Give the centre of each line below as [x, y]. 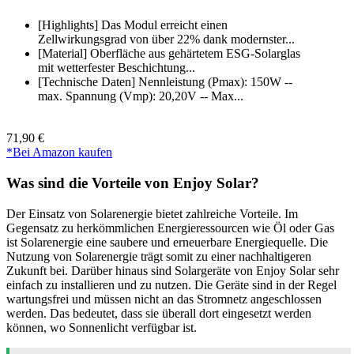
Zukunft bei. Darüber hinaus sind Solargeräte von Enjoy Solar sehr [173, 270]
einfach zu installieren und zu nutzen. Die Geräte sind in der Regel [171, 284]
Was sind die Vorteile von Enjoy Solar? [133, 183]
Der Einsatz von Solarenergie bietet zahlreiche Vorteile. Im [152, 213]
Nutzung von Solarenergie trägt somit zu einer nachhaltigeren [159, 256]
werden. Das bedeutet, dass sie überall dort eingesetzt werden [159, 313]
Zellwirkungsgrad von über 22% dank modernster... [166, 40]
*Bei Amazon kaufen [59, 153]
